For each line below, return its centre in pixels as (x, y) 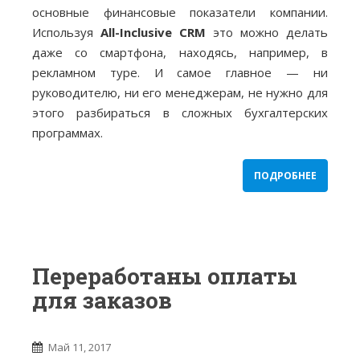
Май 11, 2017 (80, 348)
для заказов (102, 301)
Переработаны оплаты (165, 276)
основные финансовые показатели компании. (180, 12)
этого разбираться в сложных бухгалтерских (180, 113)
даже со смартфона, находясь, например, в (180, 53)
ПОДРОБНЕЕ (285, 176)
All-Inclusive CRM (153, 33)
